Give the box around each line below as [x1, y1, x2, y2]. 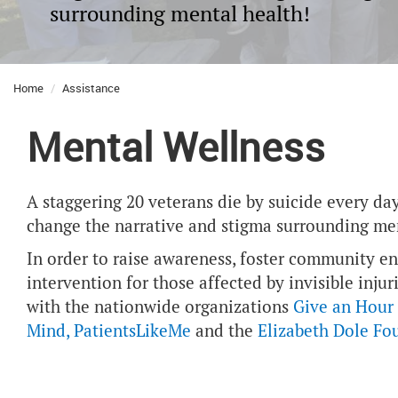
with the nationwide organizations [27, 296, 293, 318]
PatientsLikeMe [74, 320, 191, 342]
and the [195, 320, 253, 342]
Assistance [62, 80, 120, 96]
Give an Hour [293, 296, 394, 318]
